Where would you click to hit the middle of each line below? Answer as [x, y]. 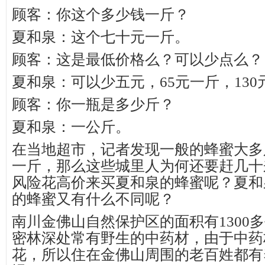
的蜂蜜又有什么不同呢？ [93, 199]
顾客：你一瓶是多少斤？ [93, 104]
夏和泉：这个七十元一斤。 [101, 37]
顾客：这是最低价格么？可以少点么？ [138, 59]
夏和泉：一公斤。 [71, 127]
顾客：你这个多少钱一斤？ [101, 14]
